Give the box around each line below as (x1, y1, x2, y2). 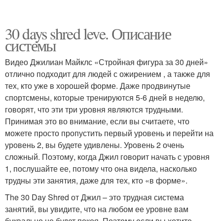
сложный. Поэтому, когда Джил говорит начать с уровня (5, 151, 210, 163)
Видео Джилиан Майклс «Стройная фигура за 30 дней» (5, 56, 208, 68)
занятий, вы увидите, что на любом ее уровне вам (5, 203, 188, 215)
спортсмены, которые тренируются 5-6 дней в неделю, (5, 92, 205, 104)
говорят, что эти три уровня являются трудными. (5, 104, 183, 115)
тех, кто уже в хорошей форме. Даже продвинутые (5, 80, 190, 92)
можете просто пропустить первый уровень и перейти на (5, 127, 214, 139)
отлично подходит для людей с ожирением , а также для (5, 68, 210, 80)
